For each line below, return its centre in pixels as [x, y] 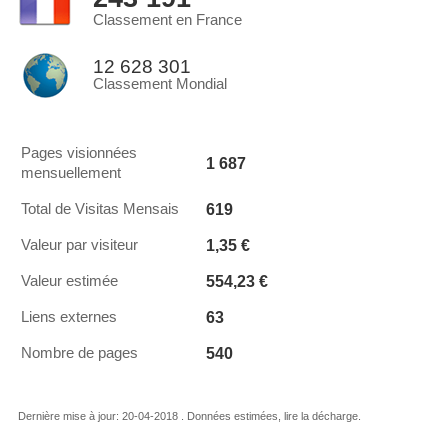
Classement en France [167, 20]
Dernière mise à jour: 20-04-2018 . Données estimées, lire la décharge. [189, 416]
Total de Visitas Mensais [100, 209]
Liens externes [69, 317]
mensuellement [71, 173]
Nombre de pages [79, 353]
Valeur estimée [69, 281]
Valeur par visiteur [79, 245]
